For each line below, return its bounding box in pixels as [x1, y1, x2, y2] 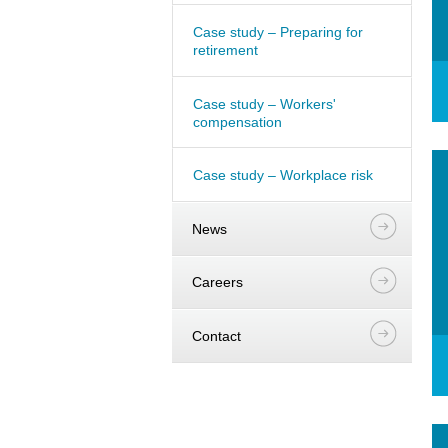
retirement [193, 41, 258, 58]
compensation [193, 113, 282, 130]
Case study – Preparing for [193, 23, 363, 40]
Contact [192, 327, 241, 344]
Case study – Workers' [193, 95, 336, 112]
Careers [192, 274, 243, 291]
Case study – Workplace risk [193, 167, 373, 184]
